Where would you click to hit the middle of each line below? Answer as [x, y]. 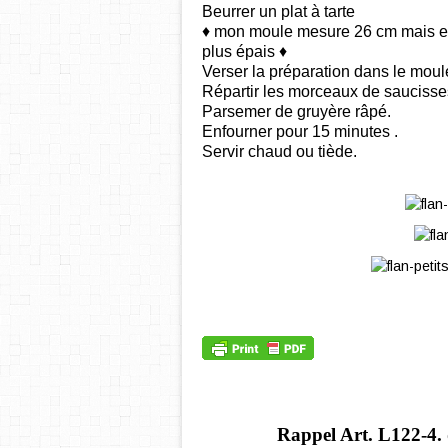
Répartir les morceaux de [291, 92]
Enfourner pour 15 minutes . [300, 132]
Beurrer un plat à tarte [278, 12]
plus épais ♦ [244, 52]
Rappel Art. [324, 435]
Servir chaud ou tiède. [279, 152]
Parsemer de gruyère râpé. [296, 112]
